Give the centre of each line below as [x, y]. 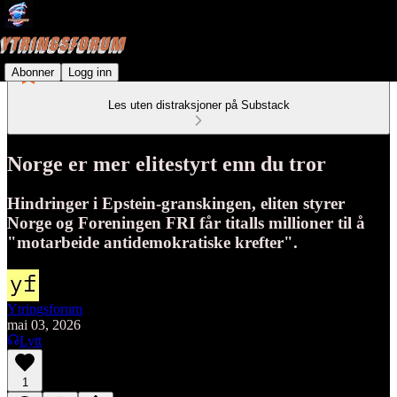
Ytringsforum [45, 308]
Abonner [33, 72]
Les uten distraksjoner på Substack [198, 105]
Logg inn [90, 72]
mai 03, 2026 [44, 324]
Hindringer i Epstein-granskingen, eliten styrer [176, 203]
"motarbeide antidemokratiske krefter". [152, 242]
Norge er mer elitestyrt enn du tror [167, 163]
